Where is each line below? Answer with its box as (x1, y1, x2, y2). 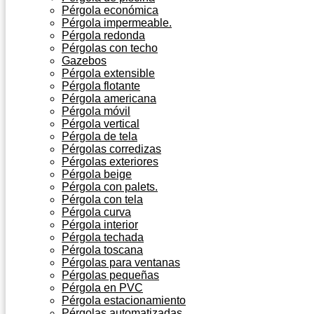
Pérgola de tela (62, 130, 137, 142)
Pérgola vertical (62, 118, 139, 130)
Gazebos (62, 55, 107, 67)
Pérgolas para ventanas (62, 257, 180, 268)
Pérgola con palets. (62, 181, 158, 193)
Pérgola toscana (62, 244, 143, 256)
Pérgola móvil (62, 105, 130, 117)
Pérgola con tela (62, 193, 143, 205)
